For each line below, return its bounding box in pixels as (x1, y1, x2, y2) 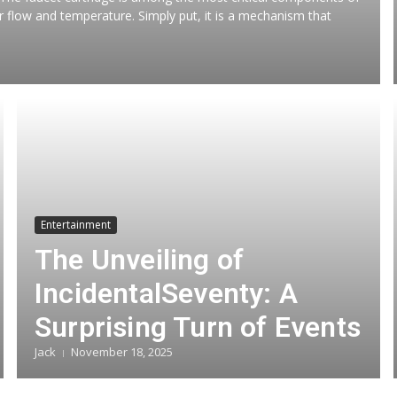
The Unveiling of (35, 243, 245, 276)
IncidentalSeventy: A (35, 276, 298, 310)
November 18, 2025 (71, 344, 173, 360)
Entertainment (41, 217, 111, 232)
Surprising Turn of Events (35, 310, 362, 344)
